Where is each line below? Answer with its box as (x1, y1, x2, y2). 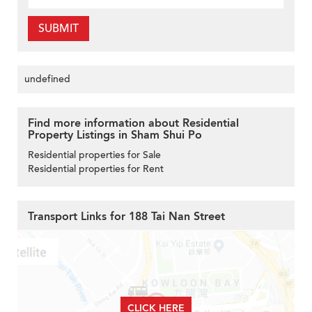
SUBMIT (38, 21, 79, 37)
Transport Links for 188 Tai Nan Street (28, 209, 225, 225)
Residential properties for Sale (28, 148, 161, 162)
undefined (24, 72, 70, 86)
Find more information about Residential (28, 116, 239, 132)
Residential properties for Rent (28, 162, 164, 176)
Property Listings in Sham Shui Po (28, 127, 202, 143)
